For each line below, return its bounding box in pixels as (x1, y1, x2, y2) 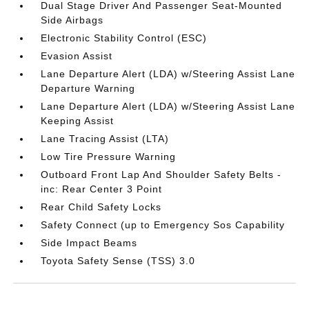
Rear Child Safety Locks (41, 201, 162, 212)
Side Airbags (41, 14, 104, 26)
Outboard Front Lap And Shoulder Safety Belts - (41, 168, 282, 180)
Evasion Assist (41, 50, 113, 61)
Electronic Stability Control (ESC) (41, 32, 208, 43)
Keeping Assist (41, 114, 114, 126)
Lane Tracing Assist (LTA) (41, 132, 170, 144)
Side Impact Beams (41, 237, 138, 248)
